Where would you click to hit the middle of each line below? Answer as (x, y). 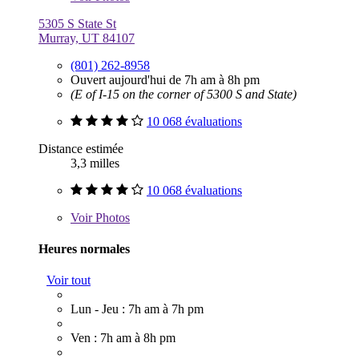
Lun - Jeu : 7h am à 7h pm (137, 309)
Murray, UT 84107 (87, 38)
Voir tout (69, 280)
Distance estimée (81, 148)
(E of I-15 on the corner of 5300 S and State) (184, 94)
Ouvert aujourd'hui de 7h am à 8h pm (165, 79)
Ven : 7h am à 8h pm (123, 338)
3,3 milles (95, 163)
